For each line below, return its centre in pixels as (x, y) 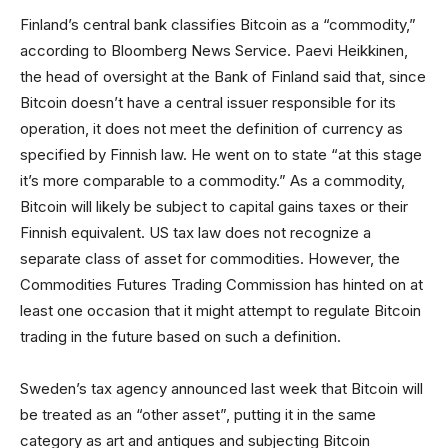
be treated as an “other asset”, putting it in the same (198, 414)
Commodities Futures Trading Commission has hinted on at (221, 284)
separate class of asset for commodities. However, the (210, 258)
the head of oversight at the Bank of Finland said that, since (223, 76)
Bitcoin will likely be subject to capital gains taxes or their (214, 206)
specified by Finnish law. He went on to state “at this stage (221, 154)
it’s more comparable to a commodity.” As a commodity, (212, 180)
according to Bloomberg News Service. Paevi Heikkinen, (214, 50)
